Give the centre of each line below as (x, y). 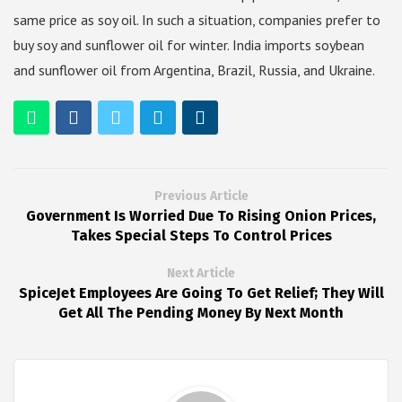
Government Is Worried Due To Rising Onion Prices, (201, 216)
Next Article (201, 274)
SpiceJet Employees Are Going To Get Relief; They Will (201, 293)
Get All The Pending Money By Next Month (201, 313)
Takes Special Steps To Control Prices (201, 236)
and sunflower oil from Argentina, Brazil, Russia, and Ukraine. (194, 70)
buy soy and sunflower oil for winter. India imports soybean (189, 45)
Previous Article (201, 197)
